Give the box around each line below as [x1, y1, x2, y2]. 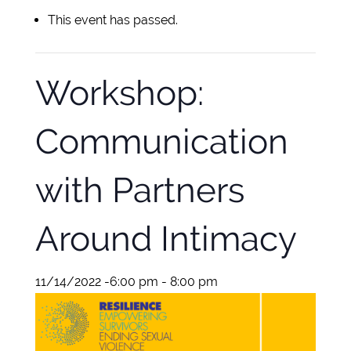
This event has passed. [47, 13, 178, 28]
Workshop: [34, 73, 204, 114]
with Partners [34, 170, 244, 211]
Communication [34, 121, 288, 162]
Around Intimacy [34, 219, 297, 259]
